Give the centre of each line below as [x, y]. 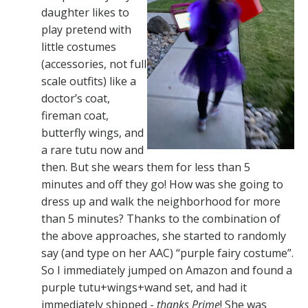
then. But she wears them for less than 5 [146, 167]
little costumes [79, 46]
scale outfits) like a [89, 81]
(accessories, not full [94, 64]
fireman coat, [75, 115]
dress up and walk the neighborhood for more [161, 201]
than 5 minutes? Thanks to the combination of [161, 218]
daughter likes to [85, 12]
